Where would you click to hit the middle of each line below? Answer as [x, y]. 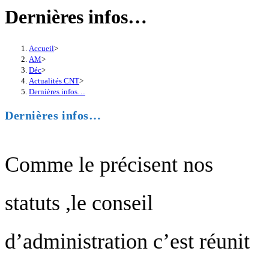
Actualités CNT [54, 80]
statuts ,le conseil [79, 203]
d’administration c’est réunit [127, 242]
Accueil [41, 48]
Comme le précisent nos [109, 165]
